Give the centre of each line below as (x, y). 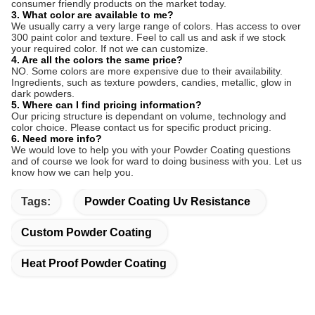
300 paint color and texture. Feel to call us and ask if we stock (148, 38)
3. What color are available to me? (92, 15)
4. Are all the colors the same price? (97, 60)
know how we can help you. (72, 173)
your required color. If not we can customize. (110, 49)
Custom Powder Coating (86, 233)
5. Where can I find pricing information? (107, 105)
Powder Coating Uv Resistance (167, 202)
